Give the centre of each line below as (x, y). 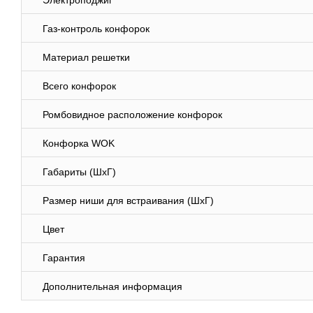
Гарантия (64, 258)
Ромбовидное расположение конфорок (132, 115)
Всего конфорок (79, 86)
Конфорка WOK (79, 144)
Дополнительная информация (112, 287)
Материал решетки (86, 58)
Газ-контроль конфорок (96, 29)
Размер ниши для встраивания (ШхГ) (128, 201)
